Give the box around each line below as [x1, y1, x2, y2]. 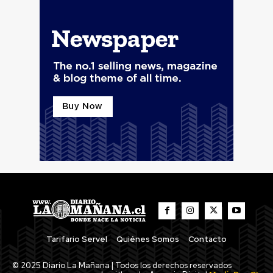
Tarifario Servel [46, 233, 107, 244]
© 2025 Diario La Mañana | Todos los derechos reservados [12, 260, 232, 271]
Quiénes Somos [116, 233, 179, 244]
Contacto [188, 233, 227, 244]
